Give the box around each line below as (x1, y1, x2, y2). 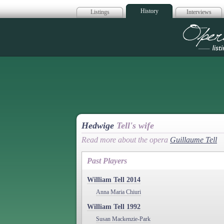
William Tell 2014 (87, 175, 140, 183)
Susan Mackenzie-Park (96, 215, 150, 222)
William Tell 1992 (87, 202, 140, 210)
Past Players (87, 156, 127, 165)
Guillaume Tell (170, 135, 217, 144)
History (140, 7, 158, 14)
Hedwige (81, 120, 116, 130)
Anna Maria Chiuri (96, 188, 141, 195)
